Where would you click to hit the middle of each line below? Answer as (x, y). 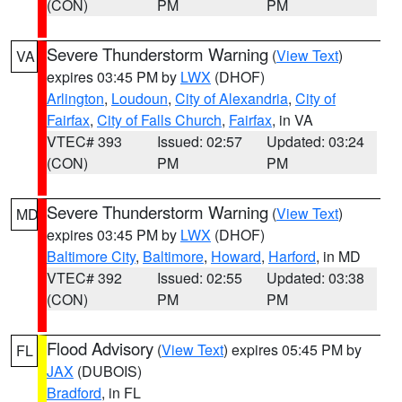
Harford (292, 256)
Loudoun (140, 98)
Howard (236, 256)
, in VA (293, 120)
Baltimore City (91, 256)
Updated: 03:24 (316, 141)
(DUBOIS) (108, 371)
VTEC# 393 (84, 141)
